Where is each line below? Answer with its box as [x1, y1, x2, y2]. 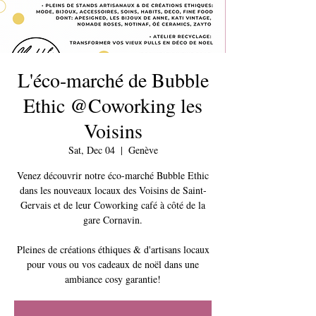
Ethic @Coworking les [23, 92, 202, 119]
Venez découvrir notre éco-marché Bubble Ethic [17, 169, 209, 182]
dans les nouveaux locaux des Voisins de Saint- [19, 183, 207, 197]
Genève [128, 143, 158, 157]
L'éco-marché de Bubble [17, 66, 209, 93]
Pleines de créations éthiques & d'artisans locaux [16, 243, 209, 256]
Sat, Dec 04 [68, 143, 115, 157]
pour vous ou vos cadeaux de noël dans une [27, 257, 199, 271]
